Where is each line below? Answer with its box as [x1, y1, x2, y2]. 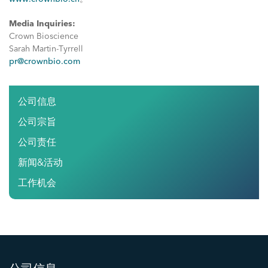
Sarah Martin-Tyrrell [9, 43, 83, 54]
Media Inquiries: [9, 18, 75, 29]
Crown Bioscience [9, 31, 78, 42]
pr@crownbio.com [9, 56, 80, 67]
